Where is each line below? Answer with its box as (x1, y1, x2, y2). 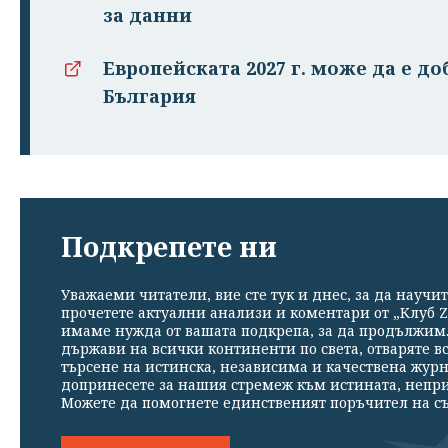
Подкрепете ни (61, 227, 277, 265)
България (103, 83, 196, 108)
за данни (103, 2, 192, 27)
